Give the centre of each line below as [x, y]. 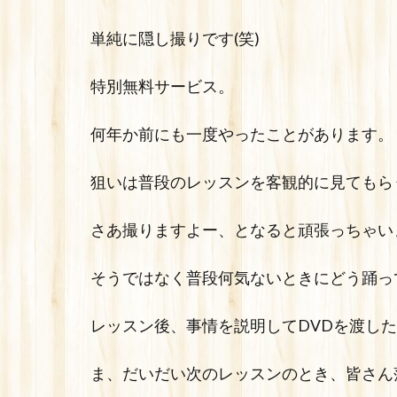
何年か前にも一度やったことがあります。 [242, 135]
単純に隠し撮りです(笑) [175, 39]
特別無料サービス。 [162, 87]
